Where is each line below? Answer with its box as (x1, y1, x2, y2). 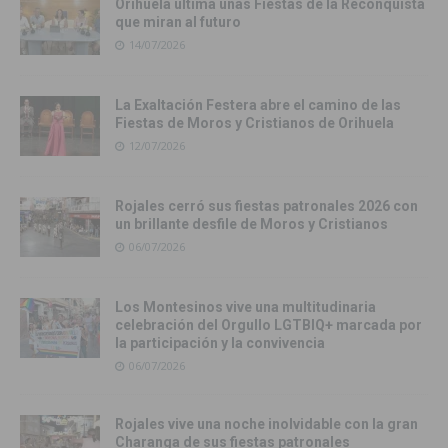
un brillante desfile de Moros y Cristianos (115, 216, 388, 233)
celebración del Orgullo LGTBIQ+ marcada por (115, 317, 422, 334)
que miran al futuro (115, 14, 241, 31)
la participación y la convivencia (115, 335, 325, 352)
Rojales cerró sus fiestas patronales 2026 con (115, 198, 418, 215)
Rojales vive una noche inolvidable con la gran (115, 416, 418, 433)
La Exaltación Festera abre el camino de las (115, 97, 401, 114)
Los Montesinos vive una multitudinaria (115, 299, 376, 316)
